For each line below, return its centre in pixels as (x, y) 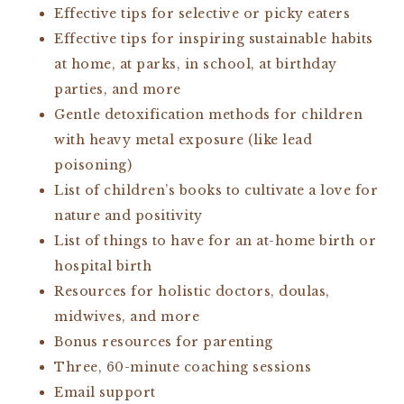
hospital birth (103, 266)
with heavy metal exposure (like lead (183, 139)
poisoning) (93, 165)
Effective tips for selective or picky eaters (202, 13)
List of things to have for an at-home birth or (215, 240)
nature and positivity (129, 215)
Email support (105, 392)
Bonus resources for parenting (164, 341)
